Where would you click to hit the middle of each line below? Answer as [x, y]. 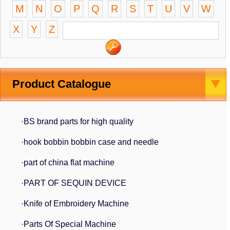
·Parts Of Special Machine [69, 224]
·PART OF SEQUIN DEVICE [74, 183]
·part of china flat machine [68, 162]
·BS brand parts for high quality [77, 121]
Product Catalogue [60, 84]
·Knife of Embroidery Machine [75, 204]
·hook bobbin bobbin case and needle [90, 142]
